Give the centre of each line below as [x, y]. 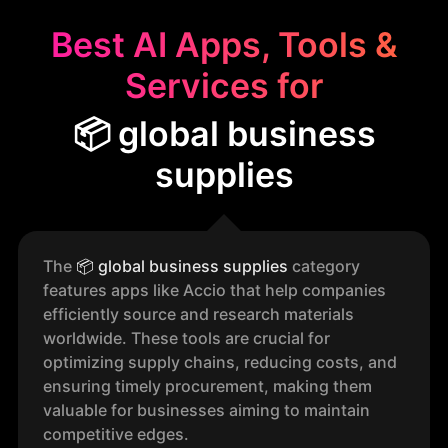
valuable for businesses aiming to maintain [206, 410]
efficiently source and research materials [198, 314]
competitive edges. [116, 434]
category [324, 266]
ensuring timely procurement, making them [207, 386]
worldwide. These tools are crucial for [186, 338]
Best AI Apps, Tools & [224, 44]
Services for [224, 85]
